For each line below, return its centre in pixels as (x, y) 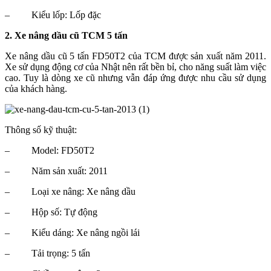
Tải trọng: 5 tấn (61, 253)
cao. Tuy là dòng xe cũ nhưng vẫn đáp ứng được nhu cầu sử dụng (135, 78)
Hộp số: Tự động (64, 212)
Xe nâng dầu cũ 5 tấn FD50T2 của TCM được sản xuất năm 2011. (135, 56)
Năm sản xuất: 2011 (70, 171)
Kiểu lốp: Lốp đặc (66, 15)
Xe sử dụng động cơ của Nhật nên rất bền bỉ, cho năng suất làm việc (135, 67)
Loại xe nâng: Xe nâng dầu (83, 192)
